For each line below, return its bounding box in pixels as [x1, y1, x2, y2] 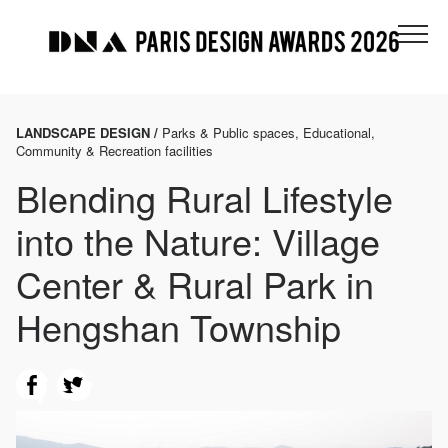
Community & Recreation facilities [16, 141, 213, 161]
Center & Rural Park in [16, 258, 374, 310]
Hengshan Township [16, 301, 341, 353]
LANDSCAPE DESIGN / [16, 123, 162, 143]
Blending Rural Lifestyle [16, 172, 393, 224]
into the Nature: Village [16, 215, 380, 267]
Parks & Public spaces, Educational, [162, 123, 375, 143]
